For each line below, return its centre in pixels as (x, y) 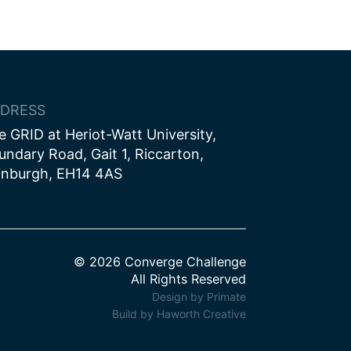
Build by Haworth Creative (179, 314)
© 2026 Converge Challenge (160, 262)
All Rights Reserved (189, 279)
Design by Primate (199, 297)
